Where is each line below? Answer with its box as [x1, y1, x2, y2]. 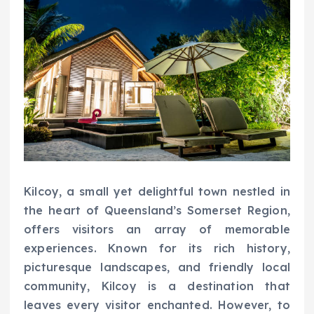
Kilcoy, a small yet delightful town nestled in [24, 184, 290, 199]
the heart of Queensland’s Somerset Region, [24, 203, 290, 218]
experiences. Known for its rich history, [24, 241, 290, 256]
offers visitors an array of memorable [24, 222, 290, 237]
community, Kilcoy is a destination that [24, 279, 290, 294]
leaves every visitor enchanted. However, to [24, 298, 290, 313]
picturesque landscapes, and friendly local [24, 260, 290, 275]
